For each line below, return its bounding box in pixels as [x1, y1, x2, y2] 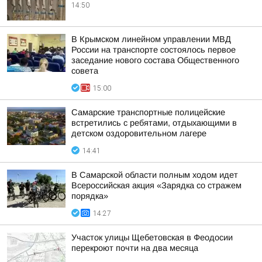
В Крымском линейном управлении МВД [71, 35, 231, 44]
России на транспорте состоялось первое [71, 45, 236, 54]
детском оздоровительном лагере [71, 129, 206, 138]
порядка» [71, 191, 108, 201]
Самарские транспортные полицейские [71, 108, 225, 117]
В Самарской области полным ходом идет [71, 170, 238, 180]
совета [71, 66, 98, 75]
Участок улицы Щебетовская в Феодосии [71, 233, 233, 242]
